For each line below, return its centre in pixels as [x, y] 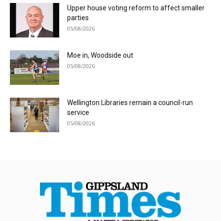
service [78, 112]
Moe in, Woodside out [100, 55]
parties [78, 18]
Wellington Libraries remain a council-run [130, 102]
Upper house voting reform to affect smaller [136, 8]
